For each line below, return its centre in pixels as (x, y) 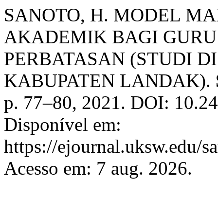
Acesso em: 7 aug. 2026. (98, 168)
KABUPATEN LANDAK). (110, 81)
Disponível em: (63, 124)
